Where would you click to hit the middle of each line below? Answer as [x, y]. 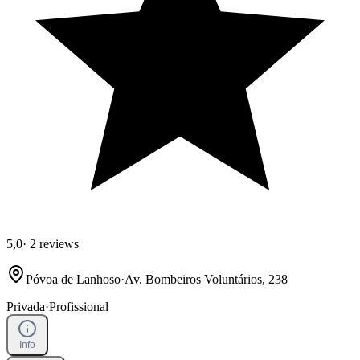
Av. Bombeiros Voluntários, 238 [206, 279]
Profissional [79, 306]
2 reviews [53, 243]
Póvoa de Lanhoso [73, 279]
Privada [26, 306]
